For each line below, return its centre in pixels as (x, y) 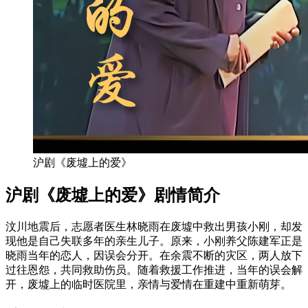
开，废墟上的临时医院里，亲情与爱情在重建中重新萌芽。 (148, 284)
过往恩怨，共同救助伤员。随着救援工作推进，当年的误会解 (154, 269)
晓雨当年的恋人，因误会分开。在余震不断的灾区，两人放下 (154, 255)
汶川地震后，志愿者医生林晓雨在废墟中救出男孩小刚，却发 (154, 226)
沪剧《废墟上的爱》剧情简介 (113, 195)
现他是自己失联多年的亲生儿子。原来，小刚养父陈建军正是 (154, 241)
